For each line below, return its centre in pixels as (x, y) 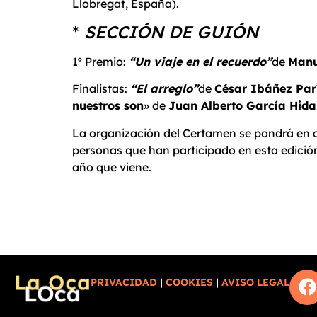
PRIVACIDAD (124, 283)
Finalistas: (101, 89)
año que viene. (112, 167)
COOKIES (190, 283)
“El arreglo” (164, 89)
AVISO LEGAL (256, 283)
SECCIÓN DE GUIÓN (171, 31)
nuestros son (108, 106)
